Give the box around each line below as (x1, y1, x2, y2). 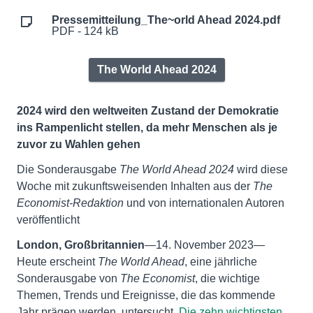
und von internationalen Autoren (126, 197, 284, 209)
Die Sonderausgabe (17, 163, 117, 175)
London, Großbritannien (17, 239, 145, 251)
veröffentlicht (17, 214, 80, 226)
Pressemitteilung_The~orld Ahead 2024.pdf (52, 14, 280, 26)
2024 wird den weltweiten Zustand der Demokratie (17, 105, 279, 117)
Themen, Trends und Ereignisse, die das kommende (17, 289, 275, 301)
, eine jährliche (184, 256, 257, 268)
